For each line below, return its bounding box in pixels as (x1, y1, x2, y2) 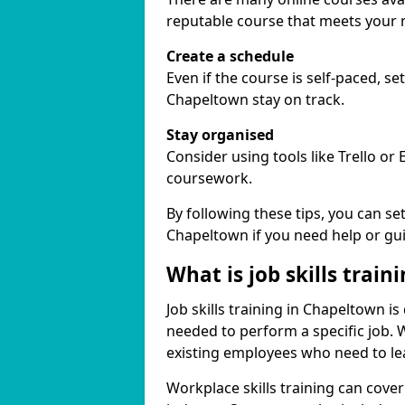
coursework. (166, 168, 252, 188)
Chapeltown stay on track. (166, 89, 344, 109)
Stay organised (166, 125, 274, 145)
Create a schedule (166, 46, 294, 66)
